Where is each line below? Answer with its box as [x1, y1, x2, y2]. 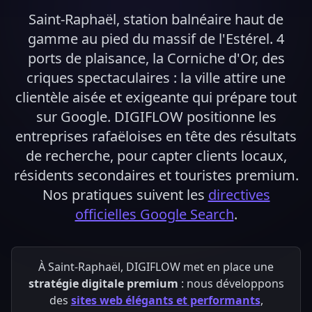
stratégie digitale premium [28, 276, 178, 291]
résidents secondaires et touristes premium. [13, 166, 299, 185]
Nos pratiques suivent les [42, 185, 208, 204]
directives [208, 185, 270, 204]
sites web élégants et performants [70, 292, 260, 308]
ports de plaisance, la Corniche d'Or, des [27, 49, 285, 68]
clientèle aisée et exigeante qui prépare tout [15, 88, 297, 107]
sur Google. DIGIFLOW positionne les [36, 107, 276, 126]
